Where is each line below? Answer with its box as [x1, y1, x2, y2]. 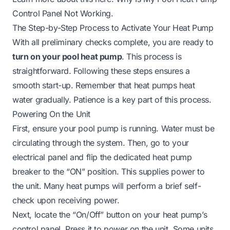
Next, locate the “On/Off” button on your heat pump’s [12, 209, 207, 220]
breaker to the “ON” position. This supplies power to [12, 166, 205, 177]
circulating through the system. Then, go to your [12, 137, 189, 148]
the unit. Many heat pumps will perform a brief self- [12, 180, 201, 191]
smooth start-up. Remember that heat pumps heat [12, 80, 195, 90]
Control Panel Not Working [12, 8, 111, 18]
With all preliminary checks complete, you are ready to [12, 36, 214, 47]
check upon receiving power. [12, 195, 120, 205]
